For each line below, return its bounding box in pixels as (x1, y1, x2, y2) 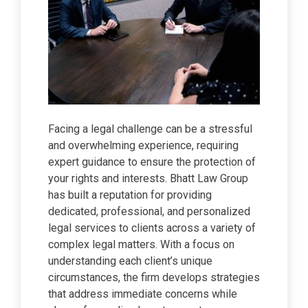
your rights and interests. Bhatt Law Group (48, 172, 248, 185)
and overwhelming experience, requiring (48, 139, 239, 152)
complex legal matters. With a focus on (48, 238, 234, 251)
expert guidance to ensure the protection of (48, 155, 256, 168)
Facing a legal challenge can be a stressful (48, 122, 252, 135)
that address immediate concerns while (48, 287, 237, 300)
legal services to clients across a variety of (48, 221, 256, 234)
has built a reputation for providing (48, 188, 212, 201)
